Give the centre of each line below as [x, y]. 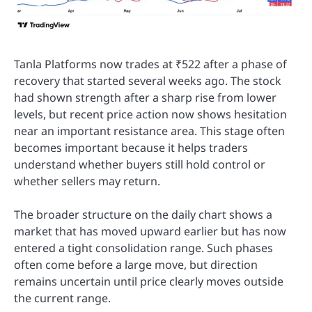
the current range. [62, 298]
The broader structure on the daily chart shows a [143, 215]
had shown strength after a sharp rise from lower [145, 98]
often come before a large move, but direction [136, 265]
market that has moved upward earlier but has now [150, 232]
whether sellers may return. [87, 181]
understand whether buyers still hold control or [140, 165]
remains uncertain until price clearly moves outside [149, 282]
